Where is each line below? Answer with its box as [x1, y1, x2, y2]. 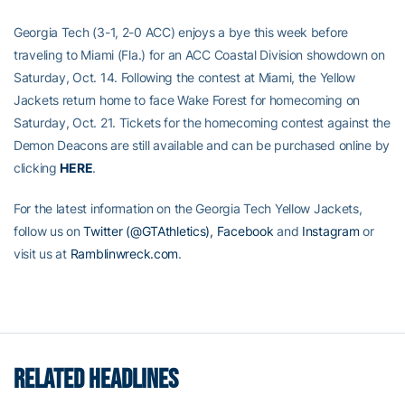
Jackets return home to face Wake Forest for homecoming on [14, 92, 361, 108]
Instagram [302, 223, 360, 239]
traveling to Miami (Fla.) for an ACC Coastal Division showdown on [14, 47, 385, 62]
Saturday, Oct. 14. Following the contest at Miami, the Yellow [14, 70, 355, 85]
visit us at [14, 246, 71, 261]
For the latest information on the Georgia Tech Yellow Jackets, [14, 201, 363, 216]
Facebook [216, 223, 274, 239]
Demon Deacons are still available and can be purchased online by [14, 137, 391, 153]
